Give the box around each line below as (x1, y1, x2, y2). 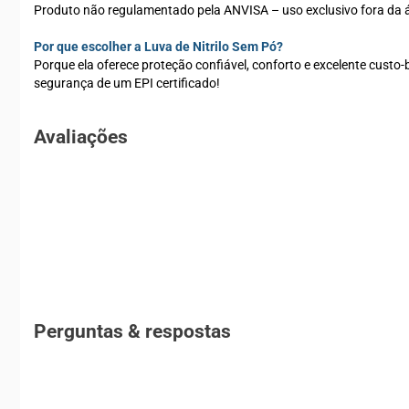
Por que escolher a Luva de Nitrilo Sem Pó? (34, 39, 283, 54)
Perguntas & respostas (34, 320, 231, 343)
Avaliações (34, 126, 128, 149)
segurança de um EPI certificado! (34, 76, 220, 90)
